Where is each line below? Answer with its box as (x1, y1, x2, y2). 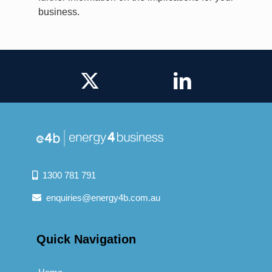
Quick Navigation (36, 232, 136, 246)
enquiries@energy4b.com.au (41, 192, 160, 203)
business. (38, 7, 80, 18)
